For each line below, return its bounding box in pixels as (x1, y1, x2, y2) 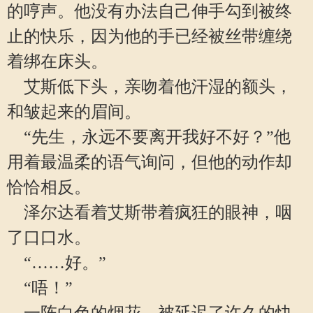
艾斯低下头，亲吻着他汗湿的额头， (7, 78, 292, 96)
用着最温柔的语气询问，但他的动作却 (7, 153, 292, 171)
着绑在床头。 (7, 52, 108, 71)
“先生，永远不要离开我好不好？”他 (7, 128, 291, 146)
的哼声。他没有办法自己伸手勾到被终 (7, 2, 292, 20)
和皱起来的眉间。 (7, 103, 141, 121)
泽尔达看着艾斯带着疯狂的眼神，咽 (7, 203, 292, 221)
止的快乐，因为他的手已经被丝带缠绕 (7, 27, 292, 45)
